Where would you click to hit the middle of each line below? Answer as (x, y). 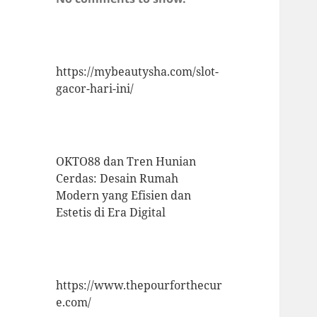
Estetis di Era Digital (111, 213)
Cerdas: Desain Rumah (117, 179)
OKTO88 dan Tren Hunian (126, 162)
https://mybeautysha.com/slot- (138, 72)
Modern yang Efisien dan (124, 196)
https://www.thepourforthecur (139, 286)
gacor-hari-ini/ (95, 89)
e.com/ (74, 302)
